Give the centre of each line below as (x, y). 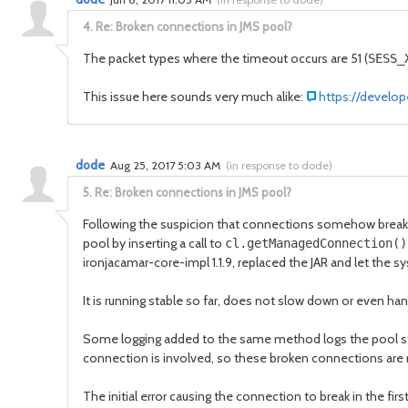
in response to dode (279, 165)
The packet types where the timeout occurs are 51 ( (225, 58)
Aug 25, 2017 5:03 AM (167, 165)
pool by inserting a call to (154, 243)
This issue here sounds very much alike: (194, 97)
